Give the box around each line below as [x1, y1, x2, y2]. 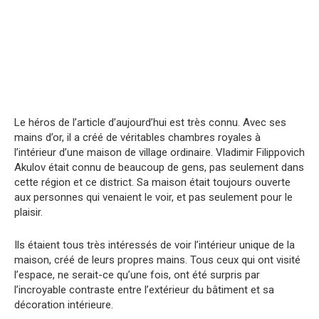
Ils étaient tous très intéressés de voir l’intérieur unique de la [14, 239, 295, 251]
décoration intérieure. [14, 298, 113, 311]
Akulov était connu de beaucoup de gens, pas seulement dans [14, 161, 304, 174]
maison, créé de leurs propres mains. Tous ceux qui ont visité [14, 253, 300, 266]
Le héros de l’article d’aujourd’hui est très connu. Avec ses [14, 116, 286, 129]
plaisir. [14, 206, 43, 219]
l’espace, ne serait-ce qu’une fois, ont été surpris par [14, 268, 260, 281]
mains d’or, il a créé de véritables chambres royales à [14, 131, 261, 144]
